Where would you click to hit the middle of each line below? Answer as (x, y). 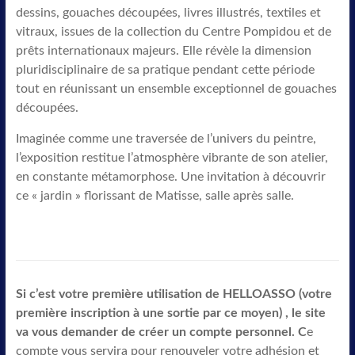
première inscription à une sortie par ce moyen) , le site (170, 313)
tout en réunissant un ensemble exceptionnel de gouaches (176, 89)
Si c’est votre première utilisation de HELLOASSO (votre (174, 294)
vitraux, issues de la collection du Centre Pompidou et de (173, 32)
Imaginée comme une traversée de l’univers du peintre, (166, 139)
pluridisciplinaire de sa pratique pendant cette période (165, 70)
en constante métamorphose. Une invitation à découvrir (170, 177)
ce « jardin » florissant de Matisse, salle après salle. (155, 196)
